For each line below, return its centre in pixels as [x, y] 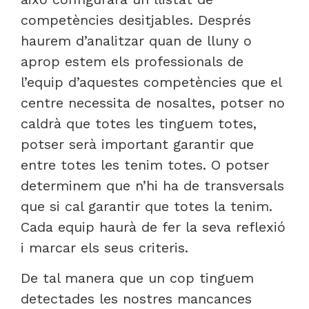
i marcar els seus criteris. [104, 247]
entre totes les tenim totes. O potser [145, 165]
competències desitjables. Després [136, 20]
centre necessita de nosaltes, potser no [153, 102]
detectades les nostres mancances [136, 299]
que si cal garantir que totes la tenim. [147, 206]
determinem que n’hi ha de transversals [152, 185]
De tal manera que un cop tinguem [137, 278]
